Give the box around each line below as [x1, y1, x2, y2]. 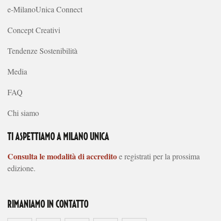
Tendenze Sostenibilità [7, 45, 77, 56]
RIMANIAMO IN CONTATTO [7, 199, 88, 210]
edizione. [7, 162, 38, 173]
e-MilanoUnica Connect [7, 3, 82, 14]
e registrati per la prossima [119, 150, 200, 161]
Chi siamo [7, 107, 39, 118]
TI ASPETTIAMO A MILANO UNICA [7, 132, 109, 142]
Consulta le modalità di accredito [7, 150, 117, 162]
